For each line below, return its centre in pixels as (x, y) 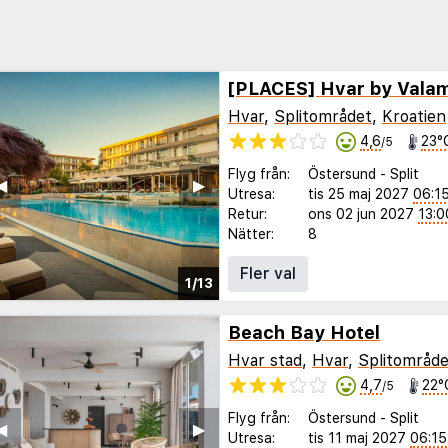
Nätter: (251, 234)
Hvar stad (265, 360)
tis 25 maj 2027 (358, 194)
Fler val (268, 274)
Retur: (247, 214)
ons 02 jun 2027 (361, 214)
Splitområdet (323, 116)
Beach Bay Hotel (304, 333)
